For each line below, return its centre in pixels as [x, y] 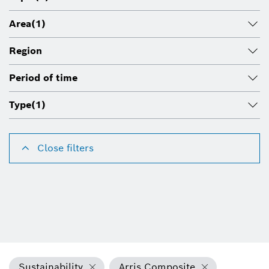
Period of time [43, 77]
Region [26, 50]
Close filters [65, 148]
